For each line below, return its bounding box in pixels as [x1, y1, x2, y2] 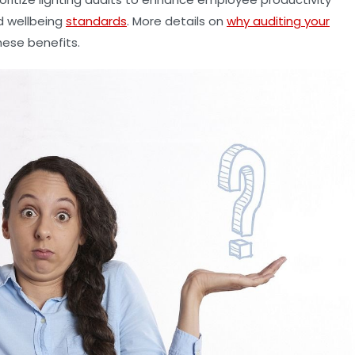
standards [66, 13, 127, 30]
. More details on [127, 13, 227, 30]
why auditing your [227, 13, 330, 30]
